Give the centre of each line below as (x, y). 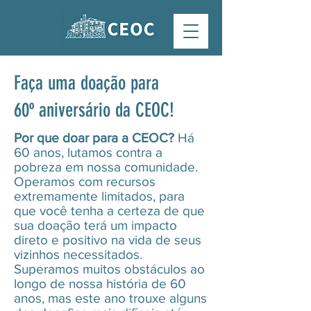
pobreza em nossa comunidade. (106, 167)
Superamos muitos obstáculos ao (109, 269)
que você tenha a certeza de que (109, 211)
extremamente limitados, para (99, 196)
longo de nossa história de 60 (100, 284)
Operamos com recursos (85, 182)
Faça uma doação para (86, 83)
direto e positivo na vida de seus (108, 240)
